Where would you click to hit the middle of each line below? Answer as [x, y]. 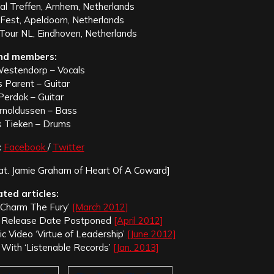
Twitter [68, 147]
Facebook [25, 147]
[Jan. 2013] [136, 248]
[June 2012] [151, 234]
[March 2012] [100, 207]
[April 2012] [139, 221]
